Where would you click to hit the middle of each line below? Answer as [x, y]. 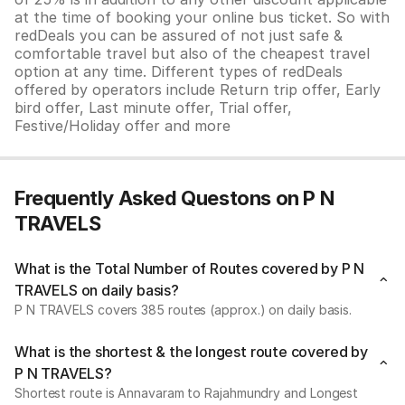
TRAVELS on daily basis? [97, 290]
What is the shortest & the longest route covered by [191, 352]
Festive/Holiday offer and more [122, 126]
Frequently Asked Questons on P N [174, 198]
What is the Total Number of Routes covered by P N [190, 268]
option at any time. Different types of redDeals [179, 71]
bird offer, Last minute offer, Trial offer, [153, 108]
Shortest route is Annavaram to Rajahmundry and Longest [187, 393]
